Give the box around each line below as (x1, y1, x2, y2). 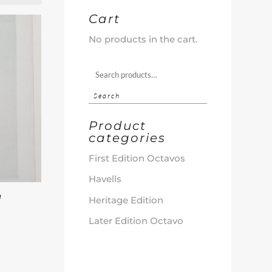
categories (88, 130, 166, 145)
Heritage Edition (88, 194, 163, 206)
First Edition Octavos (88, 152, 185, 164)
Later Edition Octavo (88, 215, 183, 227)
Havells (88, 173, 121, 185)
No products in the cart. (88, 33, 197, 46)
